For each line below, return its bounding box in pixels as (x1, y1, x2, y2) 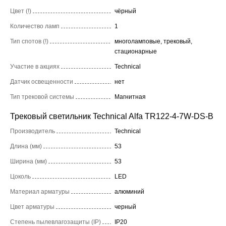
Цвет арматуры (10, 203, 54, 210)
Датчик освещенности (10, 78, 73, 85)
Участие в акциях (10, 63, 60, 70)
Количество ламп (10, 22, 60, 30)
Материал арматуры (10, 188, 70, 195)
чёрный (115, 7, 136, 15)
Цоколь (10, 173, 31, 180)
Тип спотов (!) (10, 37, 48, 45)
